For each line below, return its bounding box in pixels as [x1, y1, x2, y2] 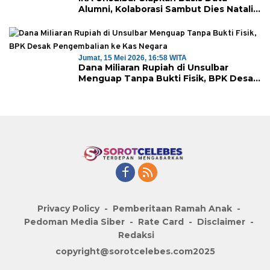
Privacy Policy [37, 202, 99, 214]
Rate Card [137, 216, 184, 227]
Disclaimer [196, 216, 245, 227]
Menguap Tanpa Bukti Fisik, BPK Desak [78, 73, 259, 84]
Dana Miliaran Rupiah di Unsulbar [78, 62, 228, 74]
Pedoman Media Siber [24, 216, 125, 227]
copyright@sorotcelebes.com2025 [55, 245, 215, 257]
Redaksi [118, 229, 154, 240]
